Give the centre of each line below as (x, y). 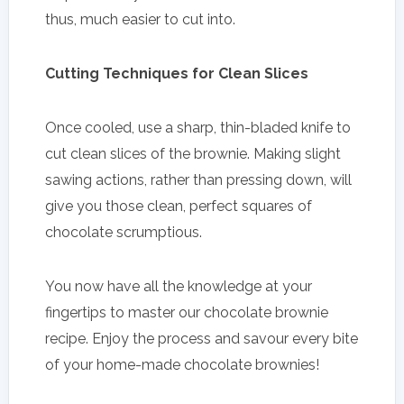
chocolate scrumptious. (124, 232)
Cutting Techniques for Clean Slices (177, 73)
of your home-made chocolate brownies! (182, 364)
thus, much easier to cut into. (140, 19)
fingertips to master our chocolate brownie (187, 312)
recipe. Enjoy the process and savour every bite (202, 338)
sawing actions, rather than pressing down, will (198, 179)
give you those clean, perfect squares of (179, 206)
